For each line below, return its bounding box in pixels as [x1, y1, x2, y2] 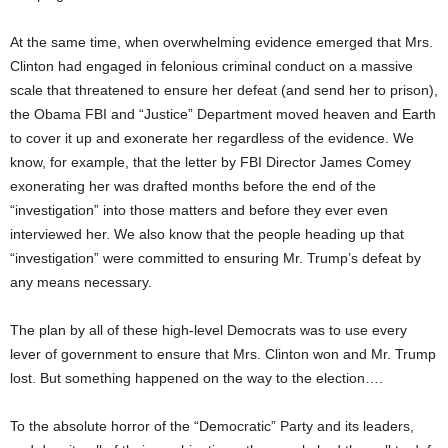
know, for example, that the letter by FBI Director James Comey [10, 154, 411, 170]
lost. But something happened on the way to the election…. [10, 370, 383, 386]
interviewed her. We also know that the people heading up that [10, 226, 404, 242]
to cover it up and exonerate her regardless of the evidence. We [10, 130, 414, 146]
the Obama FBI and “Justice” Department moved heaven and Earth [10, 106, 436, 122]
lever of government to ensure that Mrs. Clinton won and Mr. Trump [10, 346, 436, 362]
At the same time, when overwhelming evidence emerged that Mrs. [10, 34, 433, 50]
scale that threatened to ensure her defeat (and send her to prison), [10, 82, 438, 98]
